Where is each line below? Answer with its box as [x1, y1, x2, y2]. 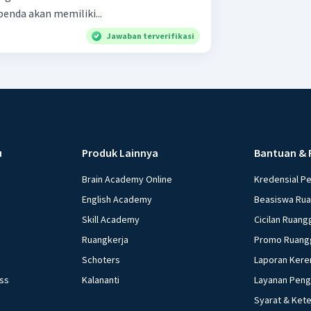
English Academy [82, 193, 153, 206]
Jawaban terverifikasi [107, 31, 194, 42]
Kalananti [82, 274, 120, 287]
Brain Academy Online [82, 173, 173, 186]
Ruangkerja [82, 233, 129, 246]
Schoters [82, 253, 121, 267]
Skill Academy [82, 213, 140, 226]
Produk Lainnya [82, 146, 159, 160]
